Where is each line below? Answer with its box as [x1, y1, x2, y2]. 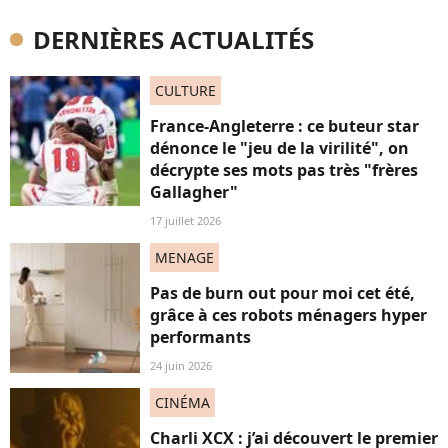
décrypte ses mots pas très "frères [150, 159, 418, 182]
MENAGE [155, 248, 214, 268]
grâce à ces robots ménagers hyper [150, 304, 427, 327]
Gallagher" [150, 181, 238, 204]
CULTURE [155, 81, 216, 101]
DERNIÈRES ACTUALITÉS [33, 23, 314, 57]
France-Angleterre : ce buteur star [150, 115, 419, 138]
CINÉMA [155, 393, 210, 413]
